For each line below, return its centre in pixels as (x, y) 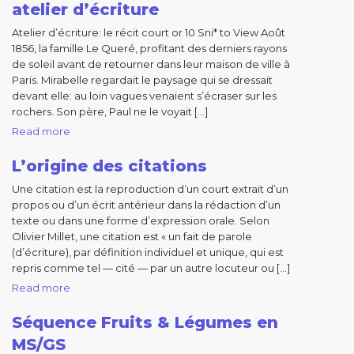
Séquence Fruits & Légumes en (145, 322)
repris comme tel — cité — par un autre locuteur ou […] (151, 268)
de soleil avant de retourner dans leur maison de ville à (151, 64)
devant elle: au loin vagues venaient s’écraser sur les (144, 96)
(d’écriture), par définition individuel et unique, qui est (148, 252)
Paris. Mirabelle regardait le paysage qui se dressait (142, 80)
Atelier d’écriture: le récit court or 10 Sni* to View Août (149, 32)
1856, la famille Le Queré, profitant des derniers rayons (149, 48)
